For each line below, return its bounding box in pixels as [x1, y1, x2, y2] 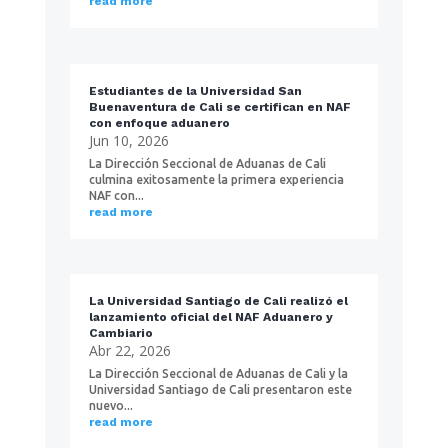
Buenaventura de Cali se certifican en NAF [88, 99, 351, 114]
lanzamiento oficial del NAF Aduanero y [88, 310, 333, 325]
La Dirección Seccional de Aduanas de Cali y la [88, 367, 348, 381]
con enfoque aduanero [88, 115, 230, 130]
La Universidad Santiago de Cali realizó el [88, 294, 348, 309]
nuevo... [88, 399, 133, 413]
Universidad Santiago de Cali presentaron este [88, 383, 352, 397]
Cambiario [88, 326, 153, 341]
